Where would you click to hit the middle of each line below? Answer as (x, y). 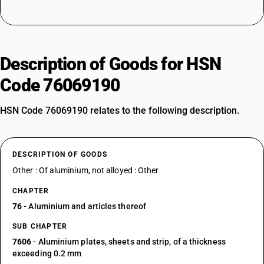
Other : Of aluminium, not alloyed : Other (86, 170)
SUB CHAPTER (40, 226)
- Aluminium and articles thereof (84, 206)
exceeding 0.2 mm (47, 253)
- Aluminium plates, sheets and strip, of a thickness (128, 242)
